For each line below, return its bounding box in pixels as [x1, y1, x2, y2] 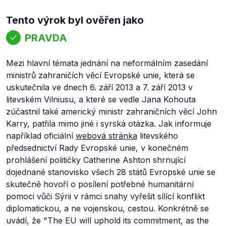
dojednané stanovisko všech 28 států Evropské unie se [6, 167, 215, 177]
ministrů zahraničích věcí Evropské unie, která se [6, 70, 195, 80]
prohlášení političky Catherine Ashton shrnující [6, 155, 186, 165]
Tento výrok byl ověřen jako [6, 14, 144, 26]
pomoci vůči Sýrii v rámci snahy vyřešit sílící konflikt [6, 191, 205, 201]
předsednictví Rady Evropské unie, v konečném [6, 143, 188, 153]
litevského [137, 131, 178, 141]
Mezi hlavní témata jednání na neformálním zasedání [6, 58, 208, 68]
